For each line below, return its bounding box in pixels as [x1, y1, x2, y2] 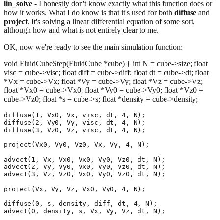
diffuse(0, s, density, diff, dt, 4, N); [4, 199, 157, 207]
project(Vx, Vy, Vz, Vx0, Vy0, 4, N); [4, 185, 145, 192]
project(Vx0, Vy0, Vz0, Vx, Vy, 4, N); [4, 140, 149, 148]
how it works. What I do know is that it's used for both [4, 8, 174, 17]
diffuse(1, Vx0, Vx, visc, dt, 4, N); [4, 111, 145, 119]
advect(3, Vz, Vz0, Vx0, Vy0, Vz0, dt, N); [4, 170, 165, 178]
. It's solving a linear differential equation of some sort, [27, 17, 195, 26]
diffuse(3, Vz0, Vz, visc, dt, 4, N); [4, 126, 145, 134]
